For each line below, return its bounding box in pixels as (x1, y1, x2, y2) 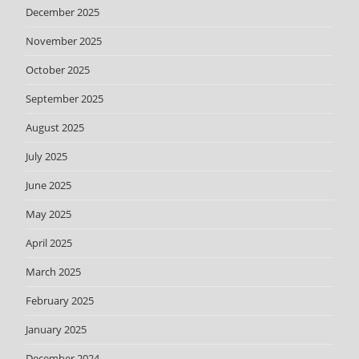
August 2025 (26, 119, 85, 135)
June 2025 (26, 177, 72, 192)
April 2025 (26, 235, 73, 250)
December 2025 (26, 4, 100, 19)
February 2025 (26, 292, 95, 308)
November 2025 (26, 33, 103, 48)
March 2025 (26, 264, 82, 279)
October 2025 (26, 62, 91, 77)
